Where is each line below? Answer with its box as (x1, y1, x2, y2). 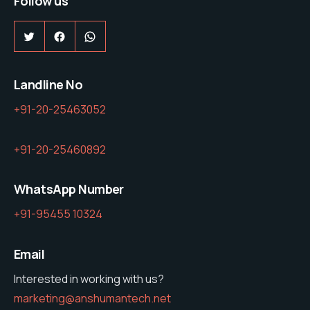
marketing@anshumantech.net (14, 290, 171, 306)
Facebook (58, 27, 116, 44)
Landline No (14, 76, 83, 93)
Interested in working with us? (14, 271, 164, 286)
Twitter (28, 27, 71, 44)
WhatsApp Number (14, 181, 124, 198)
